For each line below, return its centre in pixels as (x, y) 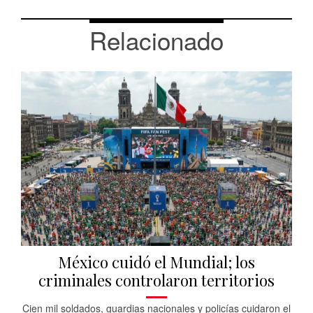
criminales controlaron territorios (156, 280)
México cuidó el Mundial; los (156, 262)
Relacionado (156, 39)
